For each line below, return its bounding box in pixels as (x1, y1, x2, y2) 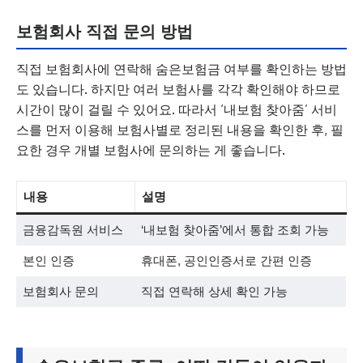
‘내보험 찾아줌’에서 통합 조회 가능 (140, 223, 329, 237)
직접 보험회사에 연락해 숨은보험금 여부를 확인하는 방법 (16, 61, 347, 77)
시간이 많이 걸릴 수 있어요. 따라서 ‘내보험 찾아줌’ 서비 (16, 101, 337, 117)
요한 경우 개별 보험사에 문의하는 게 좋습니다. (16, 142, 285, 158)
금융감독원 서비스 (22, 223, 123, 237)
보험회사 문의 (22, 284, 99, 298)
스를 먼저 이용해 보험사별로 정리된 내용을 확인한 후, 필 (16, 122, 344, 138)
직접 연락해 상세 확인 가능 (140, 284, 288, 298)
